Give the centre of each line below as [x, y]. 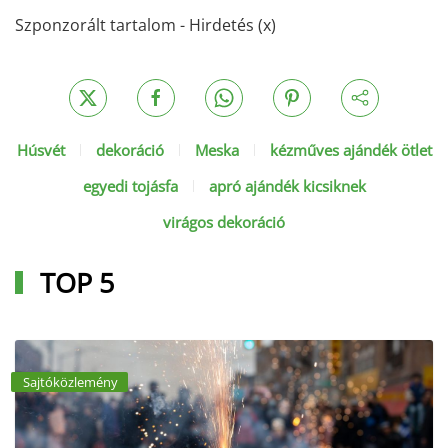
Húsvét [40, 149]
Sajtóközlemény [70, 381]
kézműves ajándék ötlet [350, 149]
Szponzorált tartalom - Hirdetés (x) [145, 24]
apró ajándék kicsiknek [287, 185]
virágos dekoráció [224, 221]
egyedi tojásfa [130, 185]
